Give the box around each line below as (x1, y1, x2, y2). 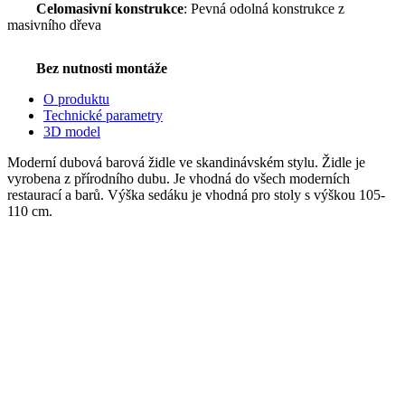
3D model (43, 123, 100, 139)
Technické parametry (43, 107, 163, 123)
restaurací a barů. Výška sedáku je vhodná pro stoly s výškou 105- (7, 186, 385, 202)
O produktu (43, 90, 109, 107)
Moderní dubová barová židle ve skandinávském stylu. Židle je (7, 154, 365, 170)
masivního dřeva (7, 16, 101, 33)
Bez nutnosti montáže (36, 60, 167, 76)
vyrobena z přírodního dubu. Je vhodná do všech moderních (7, 170, 350, 186)
